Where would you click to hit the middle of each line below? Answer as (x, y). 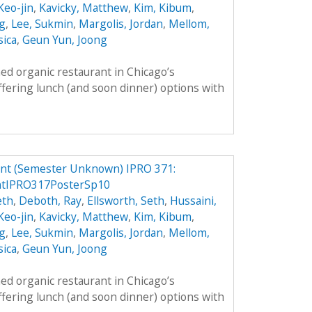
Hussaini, (193, 201)
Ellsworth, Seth (125, 201)
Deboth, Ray (50, 201)
